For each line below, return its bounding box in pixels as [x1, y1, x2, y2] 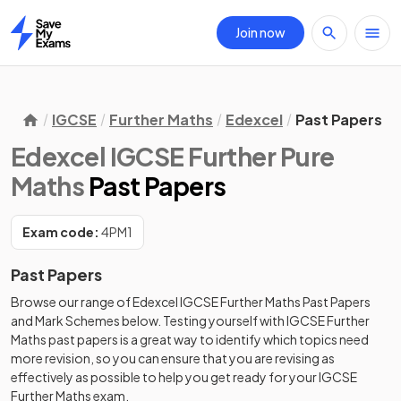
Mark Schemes [35, 312, 120, 328]
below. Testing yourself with [120, 312, 286, 328]
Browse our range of [11, 294, 132, 310]
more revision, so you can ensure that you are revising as [11, 350, 335, 366]
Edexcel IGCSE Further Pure [11, 141, 335, 172]
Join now [235, 24, 286, 40]
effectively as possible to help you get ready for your [11, 369, 319, 385]
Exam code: [22, 224, 99, 240]
